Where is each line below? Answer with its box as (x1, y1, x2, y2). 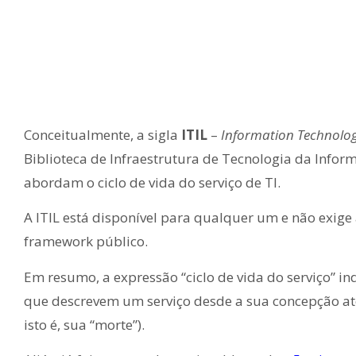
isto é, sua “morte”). (24, 315, 145, 334)
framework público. (24, 232, 151, 251)
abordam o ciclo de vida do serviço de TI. (24, 173, 284, 192)
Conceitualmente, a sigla (24, 126, 181, 144)
